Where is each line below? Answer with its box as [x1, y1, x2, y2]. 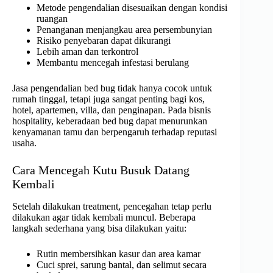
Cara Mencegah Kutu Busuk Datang [12, 163, 190, 177]
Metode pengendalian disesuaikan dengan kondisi [37, 2, 227, 13]
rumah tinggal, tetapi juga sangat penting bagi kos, [12, 94, 205, 105]
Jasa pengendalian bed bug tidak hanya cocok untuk [12, 83, 212, 94]
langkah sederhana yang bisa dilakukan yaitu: [12, 223, 186, 234]
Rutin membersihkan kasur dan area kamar [37, 249, 200, 260]
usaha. [12, 138, 37, 149]
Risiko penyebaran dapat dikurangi [37, 35, 171, 46]
